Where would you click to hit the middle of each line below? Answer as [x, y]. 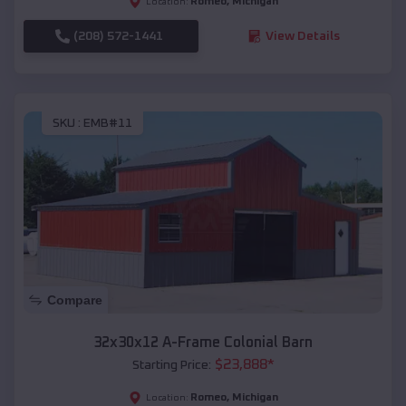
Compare [75, 300]
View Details [302, 36]
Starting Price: [171, 366]
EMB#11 [108, 124]
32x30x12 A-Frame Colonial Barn [203, 343]
